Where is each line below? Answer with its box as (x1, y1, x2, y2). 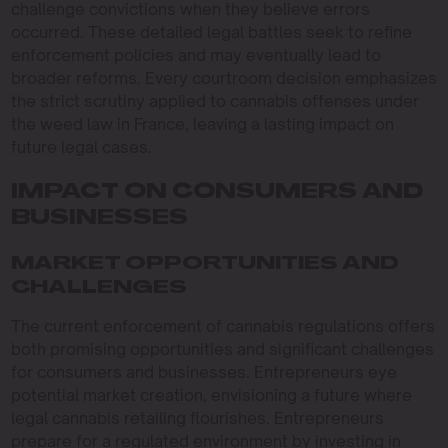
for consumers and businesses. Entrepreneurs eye (10, 362, 397, 382)
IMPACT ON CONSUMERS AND (10, 183, 423, 203)
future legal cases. (10, 137, 152, 157)
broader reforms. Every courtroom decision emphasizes (10, 68, 437, 88)
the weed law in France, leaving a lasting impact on (10, 114, 394, 134)
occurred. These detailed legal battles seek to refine (10, 22, 412, 42)
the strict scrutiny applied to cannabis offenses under (10, 91, 419, 111)
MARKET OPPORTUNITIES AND (10, 255, 399, 274)
